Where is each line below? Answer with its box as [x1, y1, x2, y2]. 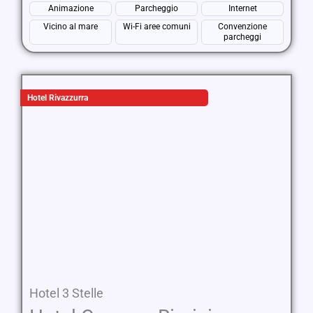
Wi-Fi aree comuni [122, 22, 191, 31]
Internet [228, 3, 257, 13]
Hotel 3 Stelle [29, 286, 103, 300]
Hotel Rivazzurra [27, 93, 88, 103]
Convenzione [218, 22, 267, 31]
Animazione [48, 3, 94, 13]
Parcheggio [135, 3, 178, 13]
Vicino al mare [43, 22, 98, 31]
